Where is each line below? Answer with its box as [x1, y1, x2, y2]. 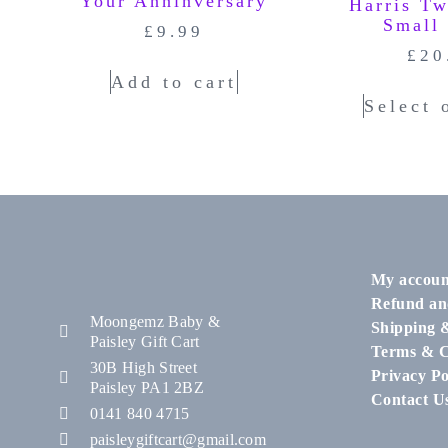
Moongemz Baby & [89, 313, 220, 331]
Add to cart [111, 72, 238, 93]
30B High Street [89, 359, 197, 377]
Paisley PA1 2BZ [89, 379, 204, 397]
